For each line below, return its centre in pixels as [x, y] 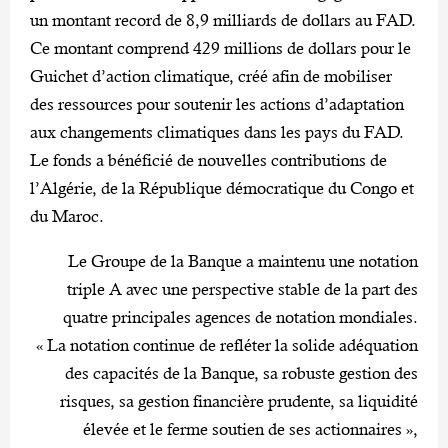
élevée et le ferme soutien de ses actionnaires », [250, 428]
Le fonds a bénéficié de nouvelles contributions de [208, 159]
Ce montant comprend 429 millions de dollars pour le [220, 47]
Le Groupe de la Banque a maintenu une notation [243, 260]
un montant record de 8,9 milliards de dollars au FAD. [223, 19]
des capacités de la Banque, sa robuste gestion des [241, 372]
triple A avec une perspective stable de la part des [242, 288]
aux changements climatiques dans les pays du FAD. [217, 131]
